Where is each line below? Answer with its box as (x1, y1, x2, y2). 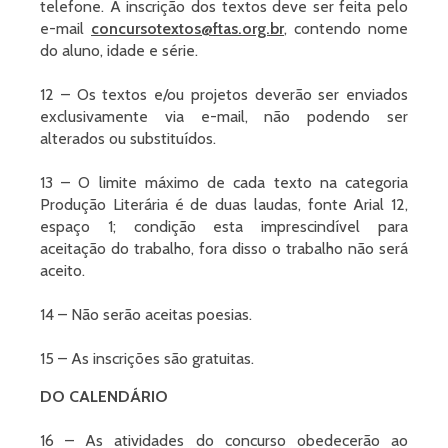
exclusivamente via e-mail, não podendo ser (40, 107, 408, 126)
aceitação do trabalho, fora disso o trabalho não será (40, 239, 408, 258)
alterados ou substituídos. (40, 129, 216, 148)
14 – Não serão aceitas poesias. (40, 305, 252, 324)
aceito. (40, 261, 85, 280)
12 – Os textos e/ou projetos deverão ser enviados (40, 85, 408, 104)
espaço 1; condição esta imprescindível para (40, 217, 408, 236)
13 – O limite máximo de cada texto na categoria (40, 173, 408, 192)
